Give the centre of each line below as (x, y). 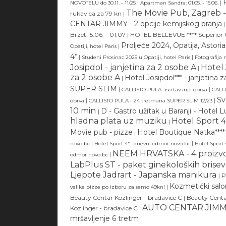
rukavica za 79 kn (96, 13)
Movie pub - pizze (101, 132)
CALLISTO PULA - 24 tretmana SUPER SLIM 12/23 (151, 100)
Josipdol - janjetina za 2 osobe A (133, 67)
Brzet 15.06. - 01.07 (98, 34)
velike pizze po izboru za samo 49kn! (118, 187)
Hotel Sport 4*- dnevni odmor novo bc (142, 143)
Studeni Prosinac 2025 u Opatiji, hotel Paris (136, 57)
